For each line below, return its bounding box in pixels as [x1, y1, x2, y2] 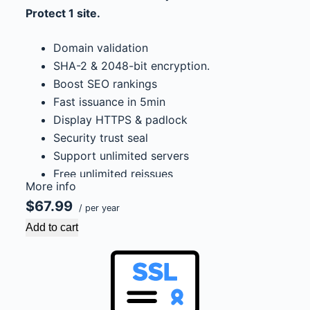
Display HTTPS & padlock [53, 113, 188, 127]
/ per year [75, 203, 120, 213]
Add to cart [25, 221, 78, 233]
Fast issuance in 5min [53, 95, 165, 109]
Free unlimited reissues [53, 167, 173, 181]
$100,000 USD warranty [53, 185, 179, 199]
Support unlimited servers [53, 149, 189, 163]
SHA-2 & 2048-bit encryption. [53, 59, 210, 73]
